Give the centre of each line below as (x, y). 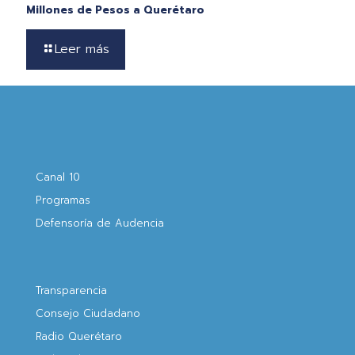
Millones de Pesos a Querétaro (115, 10)
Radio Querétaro (79, 336)
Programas (63, 200)
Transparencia (71, 290)
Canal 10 (58, 177)
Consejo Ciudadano (88, 313)
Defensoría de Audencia (100, 223)
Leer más (82, 49)
